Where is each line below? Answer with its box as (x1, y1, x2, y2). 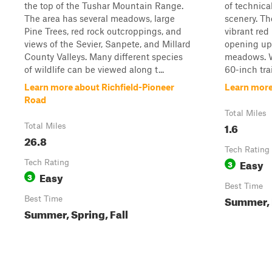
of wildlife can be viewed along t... (24, 64, 164, 75)
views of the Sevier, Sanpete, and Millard (24, 38, 191, 49)
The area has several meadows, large (24, 13, 175, 24)
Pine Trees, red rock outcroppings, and (24, 25, 182, 36)
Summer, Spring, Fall (24, 205, 128, 221)
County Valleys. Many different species (24, 51, 183, 62)
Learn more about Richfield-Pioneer (24, 81, 174, 92)
